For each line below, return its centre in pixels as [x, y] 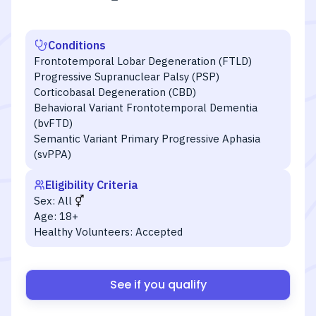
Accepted [159, 232]
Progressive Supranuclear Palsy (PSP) [127, 77]
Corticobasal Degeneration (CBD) [115, 92]
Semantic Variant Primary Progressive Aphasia [147, 139]
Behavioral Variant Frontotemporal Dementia [146, 108]
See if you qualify [158, 285]
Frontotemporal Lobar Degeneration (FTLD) [143, 61]
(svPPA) [53, 154]
